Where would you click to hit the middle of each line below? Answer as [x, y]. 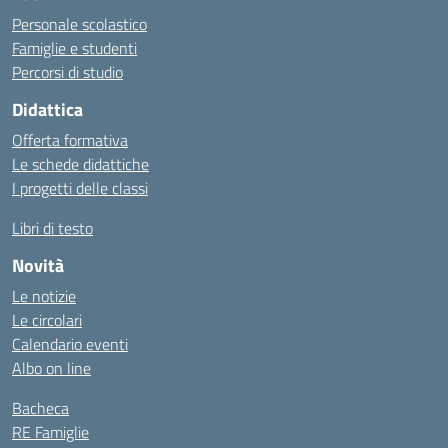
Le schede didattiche [80, 164]
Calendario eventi [70, 344]
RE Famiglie [50, 432]
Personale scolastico [79, 24]
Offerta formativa [70, 140]
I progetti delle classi [80, 188]
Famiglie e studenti [74, 48]
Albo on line [51, 368]
